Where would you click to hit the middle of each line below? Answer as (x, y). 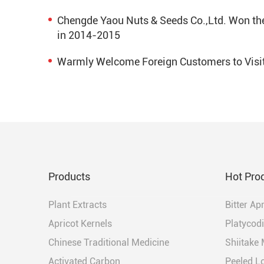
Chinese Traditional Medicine (109, 243)
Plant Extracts (77, 205)
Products (69, 177)
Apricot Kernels (80, 224)
